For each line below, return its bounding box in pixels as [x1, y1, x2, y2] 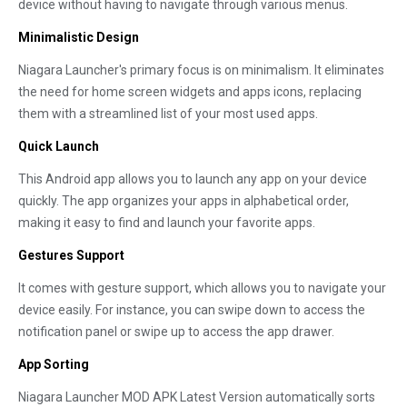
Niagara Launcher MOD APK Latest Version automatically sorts [18, 390, 375, 404]
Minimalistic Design [18, 30, 139, 45]
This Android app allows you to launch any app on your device [18, 172, 367, 186]
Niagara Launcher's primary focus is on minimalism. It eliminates [18, 63, 384, 77]
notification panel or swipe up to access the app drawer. [18, 324, 334, 339]
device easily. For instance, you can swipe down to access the [18, 303, 365, 317]
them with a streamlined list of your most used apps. [18, 106, 318, 121]
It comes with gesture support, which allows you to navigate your [18, 281, 386, 295]
